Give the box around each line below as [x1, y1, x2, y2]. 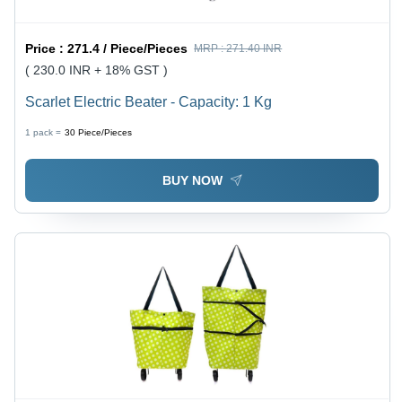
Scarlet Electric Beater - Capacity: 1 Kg [25, 93, 273, 109]
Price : [25, 40, 68, 56]
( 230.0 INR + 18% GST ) [25, 62, 169, 77]
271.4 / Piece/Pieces [67, 40, 188, 56]
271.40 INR [226, 41, 283, 55]
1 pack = [25, 127, 62, 137]
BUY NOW [162, 173, 223, 188]
